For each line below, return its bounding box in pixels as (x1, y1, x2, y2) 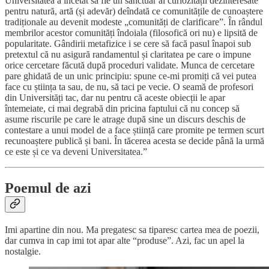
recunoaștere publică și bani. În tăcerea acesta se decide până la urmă (5, 136, 264, 147)
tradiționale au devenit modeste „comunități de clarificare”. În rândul (5, 17, 262, 28)
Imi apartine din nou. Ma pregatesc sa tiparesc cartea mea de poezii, (5, 224, 259, 235)
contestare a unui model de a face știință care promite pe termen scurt (5, 125, 264, 136)
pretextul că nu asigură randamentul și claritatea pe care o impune (5, 49, 251, 60)
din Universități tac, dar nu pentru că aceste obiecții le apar (5, 92, 225, 103)
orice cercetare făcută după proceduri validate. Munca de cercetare (5, 60, 255, 71)
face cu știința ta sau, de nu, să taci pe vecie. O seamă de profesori (5, 82, 253, 92)
